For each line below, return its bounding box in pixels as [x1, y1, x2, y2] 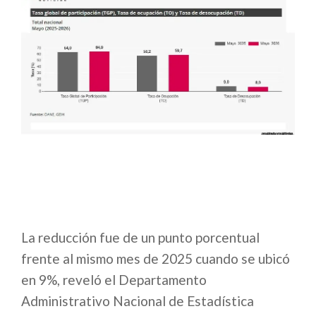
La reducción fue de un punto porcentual [21, 229, 260, 246]
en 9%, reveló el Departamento [21, 272, 207, 288]
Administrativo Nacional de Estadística [21, 293, 254, 310]
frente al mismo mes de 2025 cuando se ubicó [21, 250, 290, 267]
